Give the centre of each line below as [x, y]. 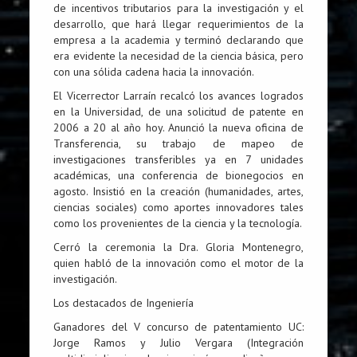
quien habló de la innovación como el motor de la [178, 263]
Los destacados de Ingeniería [124, 302]
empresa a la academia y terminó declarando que [178, 39]
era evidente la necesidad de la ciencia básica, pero [178, 55]
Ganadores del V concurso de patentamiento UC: [178, 326]
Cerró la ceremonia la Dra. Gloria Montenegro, [178, 247]
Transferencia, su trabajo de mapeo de [178, 143]
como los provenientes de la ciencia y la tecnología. [178, 223]
